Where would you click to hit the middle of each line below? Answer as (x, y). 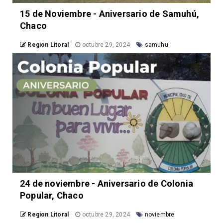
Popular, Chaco (52, 196)
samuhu (156, 45)
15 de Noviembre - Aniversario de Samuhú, (110, 14)
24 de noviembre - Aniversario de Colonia (107, 184)
